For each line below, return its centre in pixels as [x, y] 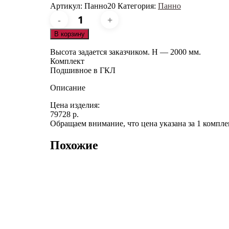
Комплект [67, 61]
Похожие [74, 145]
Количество [90, 15]
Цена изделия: [75, 105]
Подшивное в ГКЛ [83, 70]
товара [81, 24]
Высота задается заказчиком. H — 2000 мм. [125, 52]
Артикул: [67, 6]
